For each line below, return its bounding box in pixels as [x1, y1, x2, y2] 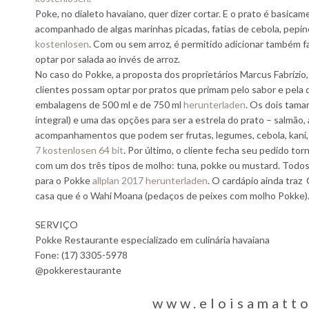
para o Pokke [35, 175, 92, 186]
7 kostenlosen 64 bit [35, 144, 123, 156]
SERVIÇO [35, 219, 78, 230]
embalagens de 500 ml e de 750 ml [35, 99, 183, 110]
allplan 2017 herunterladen [92, 175, 208, 186]
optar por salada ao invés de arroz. [35, 53, 180, 65]
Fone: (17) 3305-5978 [35, 249, 128, 261]
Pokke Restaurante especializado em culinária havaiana [35, 234, 270, 246]
